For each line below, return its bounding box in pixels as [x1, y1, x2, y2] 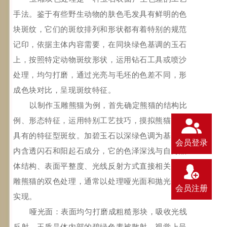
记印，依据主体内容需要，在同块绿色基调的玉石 [13, 41, 187, 49]
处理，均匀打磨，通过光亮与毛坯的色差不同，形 [13, 71, 187, 79]
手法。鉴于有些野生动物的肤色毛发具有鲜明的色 [13, 10, 187, 18]
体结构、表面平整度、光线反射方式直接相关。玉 [13, 162, 187, 170]
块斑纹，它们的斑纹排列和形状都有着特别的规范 [13, 25, 187, 33]
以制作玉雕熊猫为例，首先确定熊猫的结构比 [29, 101, 187, 109]
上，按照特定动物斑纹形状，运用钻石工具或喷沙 [13, 56, 187, 64]
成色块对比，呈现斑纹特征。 [13, 86, 116, 94]
